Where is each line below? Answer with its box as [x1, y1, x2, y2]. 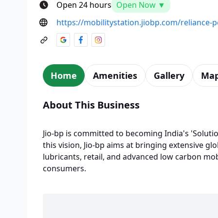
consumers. [43, 163, 86, 174]
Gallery [154, 69, 184, 81]
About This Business [43, 98, 140, 111]
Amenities [93, 69, 137, 81]
